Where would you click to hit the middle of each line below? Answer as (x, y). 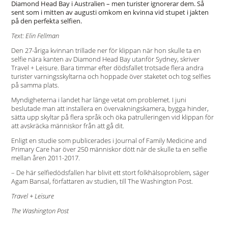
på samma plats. (35, 85)
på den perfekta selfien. (46, 21)
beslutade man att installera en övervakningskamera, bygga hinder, (110, 108)
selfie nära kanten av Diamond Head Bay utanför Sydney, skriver (105, 59)
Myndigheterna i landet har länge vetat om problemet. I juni (98, 100)
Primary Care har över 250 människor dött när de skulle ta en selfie (109, 149)
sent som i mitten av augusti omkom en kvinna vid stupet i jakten (110, 12)
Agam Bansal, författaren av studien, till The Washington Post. (102, 181)
